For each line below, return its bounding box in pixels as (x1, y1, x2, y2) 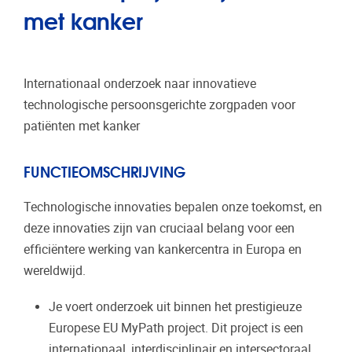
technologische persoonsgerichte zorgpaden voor (24, 97, 295, 112)
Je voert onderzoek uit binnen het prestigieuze (49, 299, 302, 315)
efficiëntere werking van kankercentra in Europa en (24, 241, 302, 257)
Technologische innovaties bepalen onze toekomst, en (24, 199, 322, 214)
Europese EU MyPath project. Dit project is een (49, 321, 303, 336)
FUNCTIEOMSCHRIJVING (24, 159, 185, 181)
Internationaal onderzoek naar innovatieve (24, 75, 256, 91)
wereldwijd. (24, 262, 86, 278)
